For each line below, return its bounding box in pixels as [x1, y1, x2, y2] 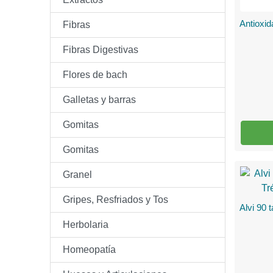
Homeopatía [63, 244, 116, 255]
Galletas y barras [63, 94, 136, 105]
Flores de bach [63, 69, 127, 80]
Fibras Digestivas [63, 44, 138, 55]
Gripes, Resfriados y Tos [63, 194, 168, 205]
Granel [63, 169, 92, 180]
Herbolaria [63, 219, 108, 230]
